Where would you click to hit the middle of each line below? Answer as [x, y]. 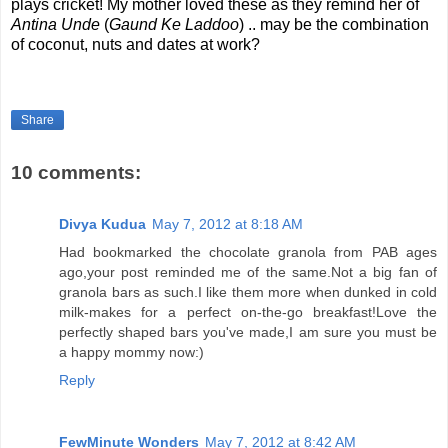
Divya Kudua [102, 224]
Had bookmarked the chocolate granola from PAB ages [248, 252]
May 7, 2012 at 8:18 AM [227, 224]
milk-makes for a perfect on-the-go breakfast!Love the [248, 312]
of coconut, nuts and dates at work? [135, 45]
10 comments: [76, 172]
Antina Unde [55, 25]
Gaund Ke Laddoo [174, 25]
